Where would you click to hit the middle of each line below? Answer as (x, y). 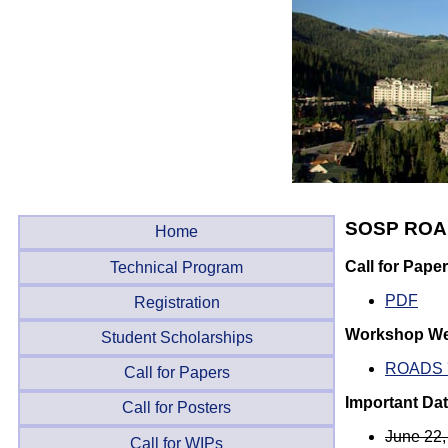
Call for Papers (176, 373)
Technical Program (177, 267)
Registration (176, 302)
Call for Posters (177, 408)
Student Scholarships (176, 338)
